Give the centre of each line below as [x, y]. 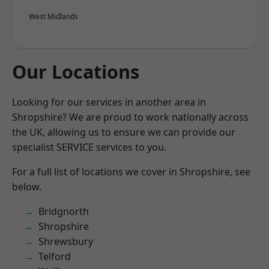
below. [27, 187]
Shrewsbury [66, 241]
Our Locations [76, 71]
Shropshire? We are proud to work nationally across [130, 117]
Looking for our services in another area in [109, 102]
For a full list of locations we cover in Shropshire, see [131, 172]
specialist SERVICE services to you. [89, 147]
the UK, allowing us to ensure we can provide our [124, 132]
